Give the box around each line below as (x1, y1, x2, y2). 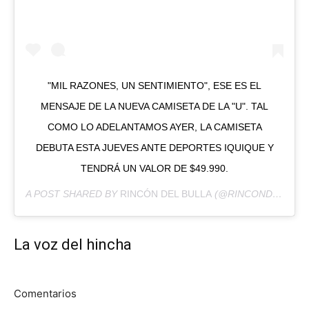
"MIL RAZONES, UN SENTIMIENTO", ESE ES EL (48, 80, 261, 92)
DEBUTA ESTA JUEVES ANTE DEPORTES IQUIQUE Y (35, 142, 274, 154)
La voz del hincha (14, 236, 132, 254)
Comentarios (14, 287, 77, 301)
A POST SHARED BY (26, 188, 120, 200)
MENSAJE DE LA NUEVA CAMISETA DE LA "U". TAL (41, 101, 268, 112)
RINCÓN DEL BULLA (120, 188, 212, 200)
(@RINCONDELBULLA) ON (212, 188, 272, 200)
